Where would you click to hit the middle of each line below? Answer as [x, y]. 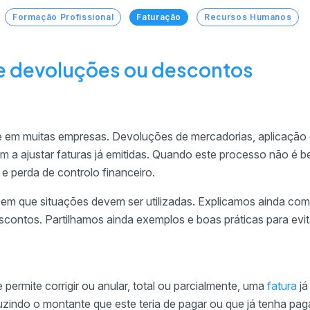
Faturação [159, 17]
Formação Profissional [63, 17]
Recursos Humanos [248, 17]
